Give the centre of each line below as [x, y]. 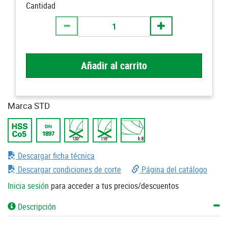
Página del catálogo [173, 169]
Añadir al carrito [114, 65]
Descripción [36, 206]
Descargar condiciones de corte [68, 169]
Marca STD [29, 106]
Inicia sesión [28, 186]
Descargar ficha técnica [55, 156]
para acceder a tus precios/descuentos [114, 186]
